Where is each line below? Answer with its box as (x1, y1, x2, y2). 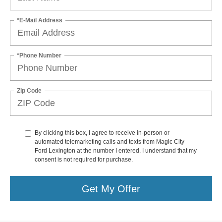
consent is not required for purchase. (35, 156, 133, 164)
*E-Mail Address (17, 16, 62, 24)
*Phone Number (17, 52, 61, 59)
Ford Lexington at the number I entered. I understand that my (35, 147, 197, 155)
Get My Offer (82, 183, 140, 194)
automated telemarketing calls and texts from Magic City (35, 138, 184, 146)
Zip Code (17, 87, 42, 94)
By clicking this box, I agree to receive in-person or (35, 129, 169, 137)
